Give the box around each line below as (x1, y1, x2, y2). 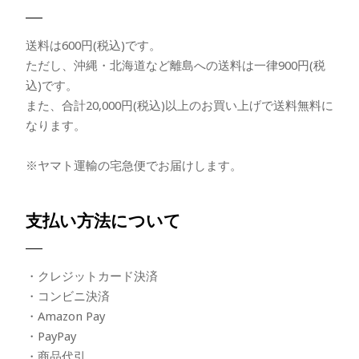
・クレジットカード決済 (25, 268, 158, 284)
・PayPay (25, 328, 76, 345)
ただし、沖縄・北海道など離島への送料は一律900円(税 (25, 57, 325, 74)
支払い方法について (25, 209, 181, 232)
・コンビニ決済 (25, 288, 110, 305)
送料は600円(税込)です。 (25, 37, 161, 54)
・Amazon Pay (25, 308, 105, 325)
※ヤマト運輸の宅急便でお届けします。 (25, 157, 242, 174)
